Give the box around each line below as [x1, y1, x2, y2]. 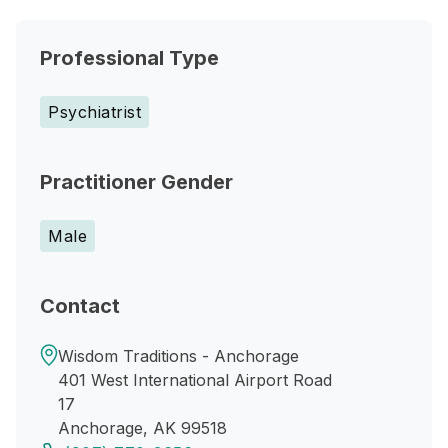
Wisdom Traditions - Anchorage [58, 346, 299, 366]
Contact [40, 294, 120, 318]
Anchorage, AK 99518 [58, 418, 227, 438]
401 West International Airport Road [58, 370, 332, 390]
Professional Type [40, 46, 219, 70]
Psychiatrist [48, 102, 141, 122]
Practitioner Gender [40, 170, 233, 194]
